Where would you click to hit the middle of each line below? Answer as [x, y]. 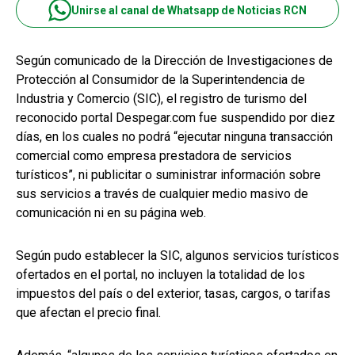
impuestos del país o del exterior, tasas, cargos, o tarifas [173, 294]
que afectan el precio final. [88, 313]
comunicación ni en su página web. [111, 213]
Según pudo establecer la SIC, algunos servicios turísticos [177, 256]
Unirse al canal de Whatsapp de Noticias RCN [189, 10]
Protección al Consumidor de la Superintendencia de [160, 80]
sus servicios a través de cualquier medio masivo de [162, 194]
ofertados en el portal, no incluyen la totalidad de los [160, 275]
